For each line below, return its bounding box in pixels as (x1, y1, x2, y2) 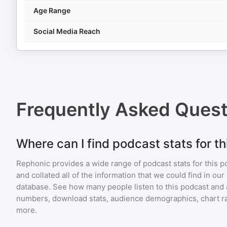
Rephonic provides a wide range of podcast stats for (16, 159, 205, 168)
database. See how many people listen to (16, 182, 165, 192)
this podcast (165, 182, 209, 192)
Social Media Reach (33, 27, 100, 35)
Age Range (33, 6, 70, 15)
